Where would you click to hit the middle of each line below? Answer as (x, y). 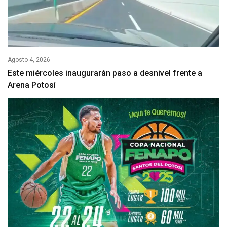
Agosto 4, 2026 (29, 60)
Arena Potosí (32, 85)
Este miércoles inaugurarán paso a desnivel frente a (105, 73)
